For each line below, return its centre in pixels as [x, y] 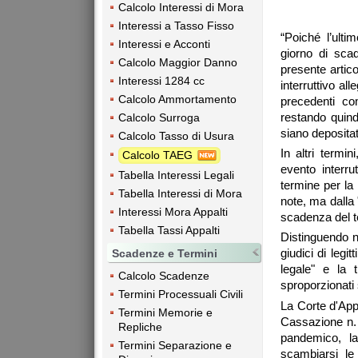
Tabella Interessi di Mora [180, 194]
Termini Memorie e [165, 313]
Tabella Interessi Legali [176, 175]
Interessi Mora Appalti [173, 212]
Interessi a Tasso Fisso [176, 25]
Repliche [140, 327]
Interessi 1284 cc [161, 80]
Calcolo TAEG [159, 155]
